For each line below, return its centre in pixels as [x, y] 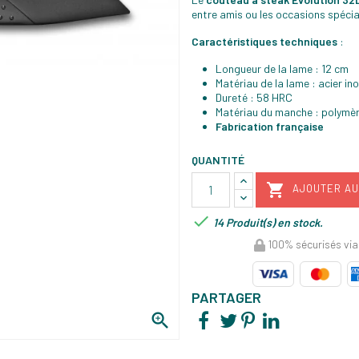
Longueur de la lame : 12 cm [282, 68]
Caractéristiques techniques [264, 41]
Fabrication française [270, 126]
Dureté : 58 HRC [254, 97]
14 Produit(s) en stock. [267, 222]
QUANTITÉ [218, 159]
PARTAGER [226, 298]
